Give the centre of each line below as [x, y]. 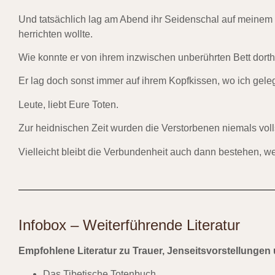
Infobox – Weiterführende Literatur [129, 225]
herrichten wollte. [56, 34]
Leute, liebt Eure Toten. [68, 104]
